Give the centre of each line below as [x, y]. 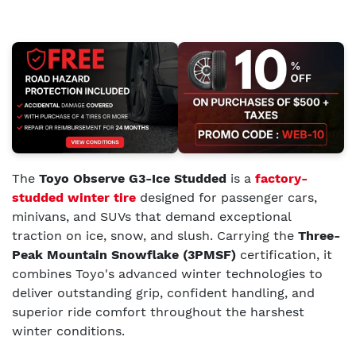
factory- [281, 178]
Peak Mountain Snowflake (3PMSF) [124, 254]
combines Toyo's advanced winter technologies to [167, 273]
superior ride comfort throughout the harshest [158, 311]
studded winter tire [74, 197]
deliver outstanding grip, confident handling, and [163, 292]
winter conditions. [68, 331]
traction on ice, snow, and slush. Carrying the [155, 235]
